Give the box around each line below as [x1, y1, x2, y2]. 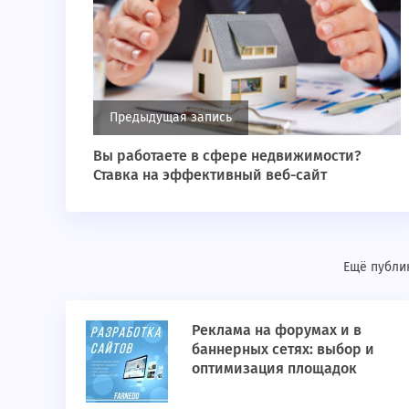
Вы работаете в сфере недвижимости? [93, 147, 362, 165]
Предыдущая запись [110, 110, 232, 126]
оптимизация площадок [192, 360, 357, 378]
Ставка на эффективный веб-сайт [93, 166, 327, 184]
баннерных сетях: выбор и [192, 341, 374, 359]
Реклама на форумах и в [192, 321, 362, 340]
